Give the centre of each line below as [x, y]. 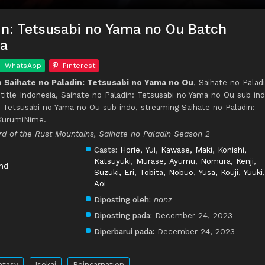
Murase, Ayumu [166, 161]
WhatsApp [23, 66]
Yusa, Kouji [219, 172]
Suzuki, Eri [114, 172]
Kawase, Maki [187, 150]
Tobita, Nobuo [167, 172]
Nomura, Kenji [227, 161]
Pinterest [79, 66]
